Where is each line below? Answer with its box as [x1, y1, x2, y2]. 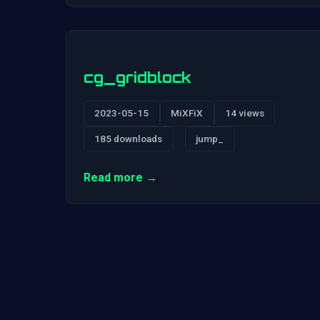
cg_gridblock [84, 67, 191, 86]
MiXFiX [171, 107, 204, 119]
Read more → [84, 171, 157, 185]
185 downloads [94, 132, 163, 144]
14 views [224, 107, 264, 119]
